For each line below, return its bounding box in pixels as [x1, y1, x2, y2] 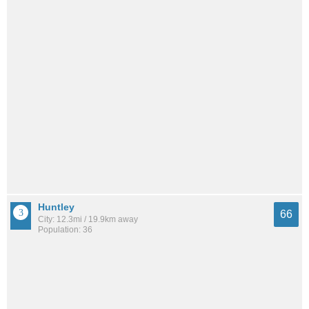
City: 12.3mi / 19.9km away [38, 215, 138, 225]
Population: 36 [38, 225, 92, 235]
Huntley [38, 201, 74, 213]
